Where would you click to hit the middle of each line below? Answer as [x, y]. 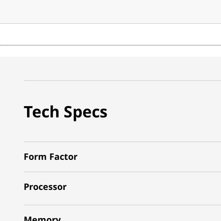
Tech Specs [66, 111]
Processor [45, 186]
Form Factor [51, 156]
